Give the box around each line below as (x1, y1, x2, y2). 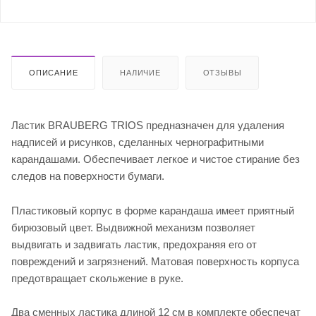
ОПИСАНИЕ (29, 68, 78, 77)
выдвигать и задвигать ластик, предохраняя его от (11, 238, 257, 250)
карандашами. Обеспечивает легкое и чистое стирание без (11, 152, 300, 165)
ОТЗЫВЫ (202, 68, 242, 77)
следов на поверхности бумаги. (11, 169, 164, 182)
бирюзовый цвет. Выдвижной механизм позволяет (11, 221, 255, 233)
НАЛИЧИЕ (120, 68, 161, 77)
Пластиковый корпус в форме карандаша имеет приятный (11, 204, 294, 217)
